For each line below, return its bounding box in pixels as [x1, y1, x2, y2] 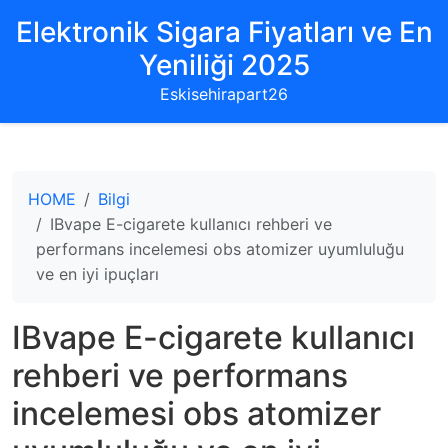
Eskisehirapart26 [160, 84, 288, 104]
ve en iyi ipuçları [36, 264, 159, 284]
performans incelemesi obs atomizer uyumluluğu [36, 239, 404, 259]
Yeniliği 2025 [138, 48, 310, 82]
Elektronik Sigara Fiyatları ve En [15, 15, 433, 49]
